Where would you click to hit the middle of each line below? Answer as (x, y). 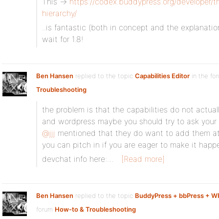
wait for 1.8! (63, 39)
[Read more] (143, 159)
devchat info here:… (78, 159)
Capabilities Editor (162, 76)
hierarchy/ (59, 13)
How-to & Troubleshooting (95, 209)
